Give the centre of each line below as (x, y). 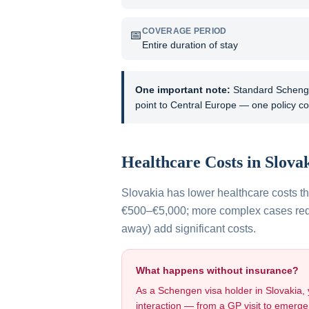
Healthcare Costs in (193, 162)
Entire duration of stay (190, 45)
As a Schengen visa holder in (201, 290)
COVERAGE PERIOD (185, 31)
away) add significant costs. (189, 229)
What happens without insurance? (217, 270)
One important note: (183, 90)
